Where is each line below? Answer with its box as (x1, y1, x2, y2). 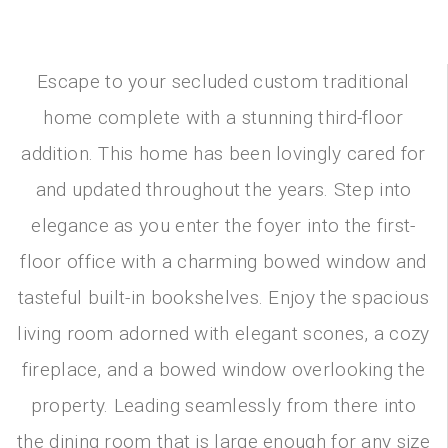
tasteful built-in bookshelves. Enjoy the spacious (18, 285, 429, 309)
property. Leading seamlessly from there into (30, 393, 417, 417)
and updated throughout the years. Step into (35, 177, 412, 201)
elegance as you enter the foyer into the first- (31, 213, 416, 237)
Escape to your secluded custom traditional (37, 69, 410, 93)
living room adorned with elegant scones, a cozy (17, 321, 430, 345)
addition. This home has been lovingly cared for (21, 141, 426, 165)
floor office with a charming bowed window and (20, 249, 427, 273)
